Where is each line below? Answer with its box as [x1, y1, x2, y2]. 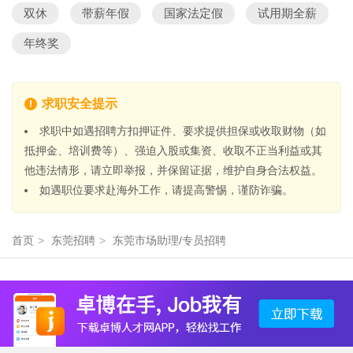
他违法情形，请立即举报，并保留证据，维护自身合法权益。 [24, 164, 322, 176]
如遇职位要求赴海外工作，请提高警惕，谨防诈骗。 [39, 184, 293, 196]
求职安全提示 [42, 97, 117, 110]
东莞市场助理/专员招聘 [113, 234, 226, 247]
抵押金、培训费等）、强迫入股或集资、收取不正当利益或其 [24, 144, 322, 157]
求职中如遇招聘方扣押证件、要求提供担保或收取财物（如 [39, 124, 326, 137]
